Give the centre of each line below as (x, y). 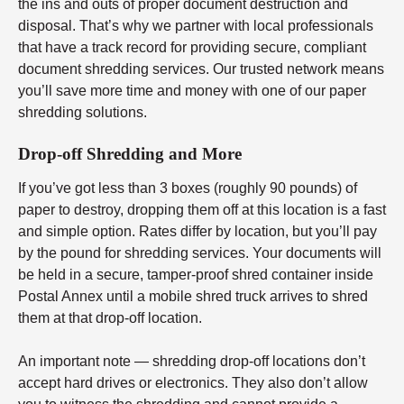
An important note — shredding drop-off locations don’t (192, 361)
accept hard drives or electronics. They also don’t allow (193, 382)
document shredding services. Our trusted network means (201, 69)
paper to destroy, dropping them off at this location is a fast (202, 209)
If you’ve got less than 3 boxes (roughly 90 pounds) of (188, 188)
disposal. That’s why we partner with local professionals (196, 26)
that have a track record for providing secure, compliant (192, 48)
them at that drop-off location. (110, 317)
